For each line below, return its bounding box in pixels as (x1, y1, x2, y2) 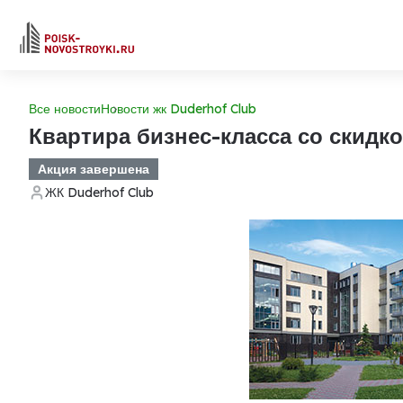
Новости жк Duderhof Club (101, 101, 256, 117)
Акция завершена (38, 160, 149, 177)
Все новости (29, 101, 101, 117)
